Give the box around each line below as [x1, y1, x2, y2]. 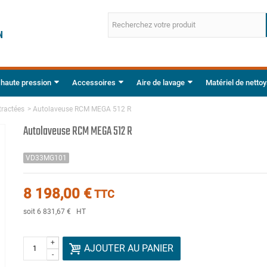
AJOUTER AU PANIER [83, 242, 173, 254]
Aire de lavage [136, 77, 185, 87]
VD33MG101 [25, 153, 67, 162]
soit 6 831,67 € [23, 207, 73, 216]
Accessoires [72, 77, 116, 87]
